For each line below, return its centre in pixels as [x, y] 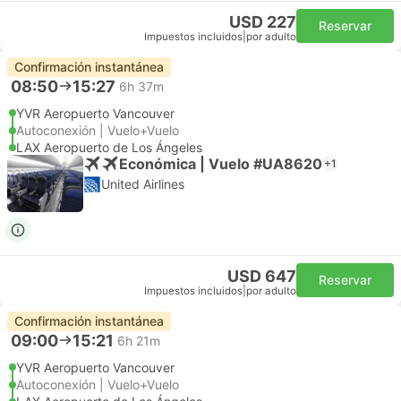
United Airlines [143, 184]
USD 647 [262, 276]
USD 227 [263, 22]
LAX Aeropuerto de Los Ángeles [109, 147]
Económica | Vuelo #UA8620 [221, 163]
